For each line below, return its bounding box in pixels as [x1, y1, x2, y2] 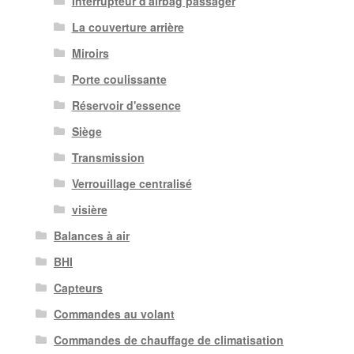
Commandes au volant [53, 306, 175, 322]
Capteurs [53, 280, 103, 296]
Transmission [71, 149, 145, 166]
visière [71, 201, 107, 218]
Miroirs [71, 45, 109, 62]
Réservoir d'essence [71, 97, 181, 114]
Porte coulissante [71, 71, 167, 88]
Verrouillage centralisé [71, 175, 192, 192]
